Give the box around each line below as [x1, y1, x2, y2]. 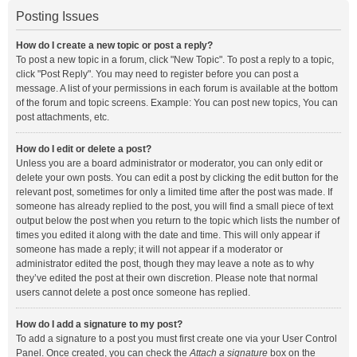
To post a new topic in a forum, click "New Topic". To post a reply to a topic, [16, 54, 334, 65]
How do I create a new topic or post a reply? [16, 40, 213, 51]
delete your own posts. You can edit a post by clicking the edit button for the [16, 172, 339, 183]
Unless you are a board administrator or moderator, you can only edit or [16, 158, 323, 169]
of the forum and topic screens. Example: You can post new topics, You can [16, 97, 338, 108]
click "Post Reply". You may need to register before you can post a [16, 69, 299, 80]
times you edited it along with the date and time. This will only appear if [16, 229, 320, 241]
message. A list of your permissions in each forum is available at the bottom [16, 83, 338, 94]
